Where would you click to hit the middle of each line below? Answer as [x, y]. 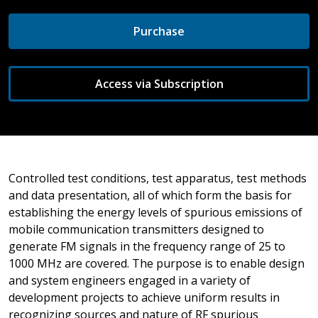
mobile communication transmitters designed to [136, 229]
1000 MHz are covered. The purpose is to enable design [157, 263]
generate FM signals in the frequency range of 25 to [147, 246]
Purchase [159, 31]
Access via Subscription [159, 83]
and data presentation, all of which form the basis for [150, 195]
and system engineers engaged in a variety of [130, 280]
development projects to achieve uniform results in [144, 297]
